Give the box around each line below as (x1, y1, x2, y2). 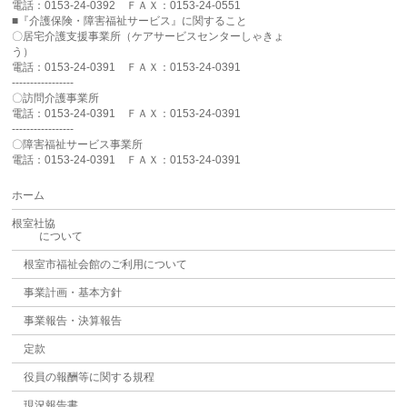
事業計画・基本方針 (23, 286, 122, 300)
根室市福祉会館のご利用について (23, 258, 187, 272)
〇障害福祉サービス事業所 (12, 138, 144, 152)
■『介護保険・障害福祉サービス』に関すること (12, 15, 248, 28)
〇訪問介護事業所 (12, 92, 100, 105)
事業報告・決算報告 (23, 314, 122, 328)
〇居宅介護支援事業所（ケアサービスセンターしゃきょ (12, 30, 285, 44)
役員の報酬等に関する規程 (23, 371, 154, 384)
